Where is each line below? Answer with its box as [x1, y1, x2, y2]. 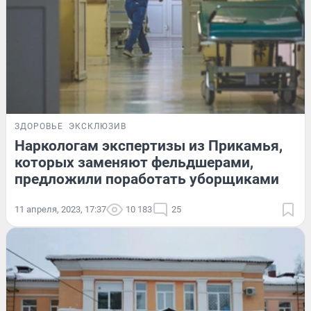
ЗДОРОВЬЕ [15, 121, 63, 132]
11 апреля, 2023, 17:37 [15, 204, 106, 215]
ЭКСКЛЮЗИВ [69, 121, 126, 132]
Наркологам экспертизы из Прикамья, [15, 137, 283, 155]
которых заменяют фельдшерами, [15, 154, 253, 171]
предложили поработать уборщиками [15, 171, 279, 188]
